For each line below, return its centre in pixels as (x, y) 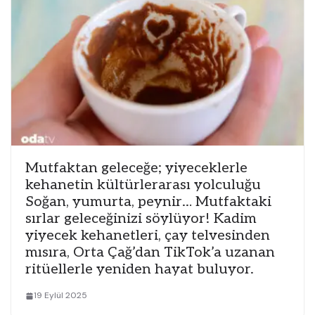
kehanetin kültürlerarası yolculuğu (143, 185)
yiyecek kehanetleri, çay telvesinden (148, 236)
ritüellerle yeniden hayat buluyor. (140, 270)
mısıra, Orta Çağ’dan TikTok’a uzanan (150, 253)
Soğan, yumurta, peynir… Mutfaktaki (148, 202)
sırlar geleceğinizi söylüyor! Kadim (141, 219)
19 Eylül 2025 (60, 296)
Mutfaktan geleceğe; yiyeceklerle (136, 168)
